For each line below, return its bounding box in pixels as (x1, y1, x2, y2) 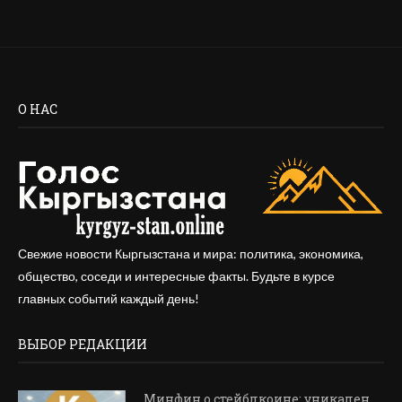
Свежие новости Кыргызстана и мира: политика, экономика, (18, 246, 363, 262)
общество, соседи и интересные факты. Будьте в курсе (18, 268, 335, 284)
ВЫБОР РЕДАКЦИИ (18, 336, 147, 354)
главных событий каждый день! (18, 291, 199, 307)
